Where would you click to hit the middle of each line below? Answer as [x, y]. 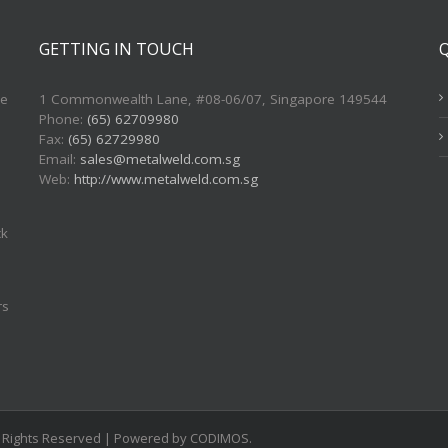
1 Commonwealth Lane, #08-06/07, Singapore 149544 [213, 99]
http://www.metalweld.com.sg [166, 179]
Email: [59, 159]
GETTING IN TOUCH [116, 49]
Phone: [63, 119]
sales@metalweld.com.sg [160, 159]
